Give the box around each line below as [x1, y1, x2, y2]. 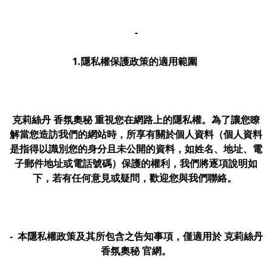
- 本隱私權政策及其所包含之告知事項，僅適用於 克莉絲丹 [9, 229, 263, 243]
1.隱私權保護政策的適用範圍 [72, 55, 200, 68]
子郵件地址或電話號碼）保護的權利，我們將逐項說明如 [15, 157, 257, 170]
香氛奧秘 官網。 [101, 244, 171, 257]
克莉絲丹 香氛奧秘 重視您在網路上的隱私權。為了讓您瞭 [12, 113, 260, 126]
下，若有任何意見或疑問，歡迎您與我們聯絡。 [33, 171, 239, 185]
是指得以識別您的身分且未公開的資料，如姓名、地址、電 [10, 142, 262, 155]
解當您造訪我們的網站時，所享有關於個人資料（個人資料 [10, 127, 262, 141]
